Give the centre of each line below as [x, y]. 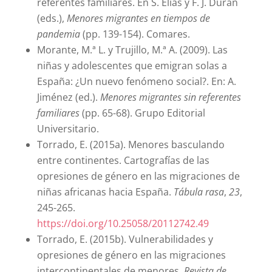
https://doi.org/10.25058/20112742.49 [123, 224]
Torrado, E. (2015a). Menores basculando [131, 145]
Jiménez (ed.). [68, 97]
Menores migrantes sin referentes [170, 97]
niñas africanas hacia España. [105, 192]
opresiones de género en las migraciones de [138, 176]
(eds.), [52, 19]
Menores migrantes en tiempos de [138, 19]
